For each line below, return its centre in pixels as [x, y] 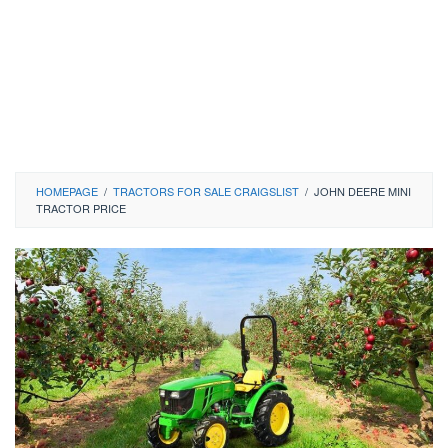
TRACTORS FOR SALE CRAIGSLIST [206, 191]
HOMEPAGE [67, 191]
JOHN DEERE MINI [362, 191]
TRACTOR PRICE [81, 208]
